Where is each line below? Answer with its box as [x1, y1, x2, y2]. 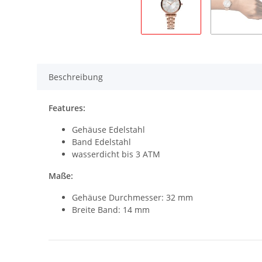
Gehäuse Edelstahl [72, 124, 145, 136]
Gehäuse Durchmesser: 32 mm [72, 192, 193, 204]
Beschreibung [49, 71, 103, 83]
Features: [49, 102, 85, 114]
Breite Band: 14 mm [72, 204, 150, 216]
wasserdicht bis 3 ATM [72, 149, 160, 160]
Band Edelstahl [72, 136, 131, 148]
